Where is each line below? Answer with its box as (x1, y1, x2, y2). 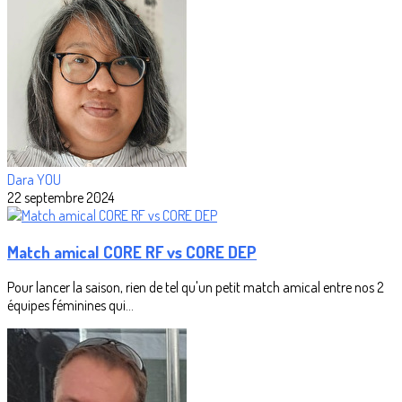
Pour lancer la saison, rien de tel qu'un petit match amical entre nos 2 (7, 278, 384, 297)
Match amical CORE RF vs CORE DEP (7, 240, 257, 262)
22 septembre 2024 (7, 188, 114, 206)
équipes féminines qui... (7, 296, 134, 315)
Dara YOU (7, 170, 61, 188)
